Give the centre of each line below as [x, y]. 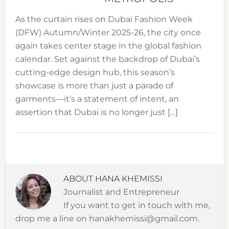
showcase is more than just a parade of [94, 85]
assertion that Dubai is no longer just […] [96, 112]
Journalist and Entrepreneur [121, 192]
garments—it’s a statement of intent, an [97, 99]
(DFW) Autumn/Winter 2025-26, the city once [108, 32]
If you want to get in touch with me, [136, 205]
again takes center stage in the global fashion [108, 45]
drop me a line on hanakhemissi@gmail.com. [107, 218]
